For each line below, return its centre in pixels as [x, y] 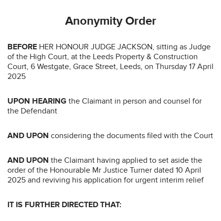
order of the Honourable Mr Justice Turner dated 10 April [104, 170]
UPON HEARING [38, 101]
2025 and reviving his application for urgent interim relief [106, 180]
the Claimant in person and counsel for [135, 101]
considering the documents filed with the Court [131, 135]
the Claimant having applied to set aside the [126, 160]
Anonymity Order [110, 21]
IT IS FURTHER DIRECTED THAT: [64, 204]
